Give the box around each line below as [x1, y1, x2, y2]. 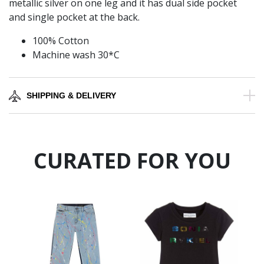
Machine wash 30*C [32, 48, 120, 62]
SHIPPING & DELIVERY [27, 91, 116, 101]
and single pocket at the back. [9, 11, 140, 24]
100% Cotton [32, 34, 89, 48]
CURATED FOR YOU [33, 146, 231, 176]
